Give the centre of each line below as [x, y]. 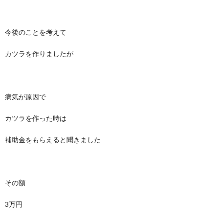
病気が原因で [25, 97]
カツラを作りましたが [39, 54]
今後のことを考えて [36, 32]
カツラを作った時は [36, 118]
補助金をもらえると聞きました [53, 140]
